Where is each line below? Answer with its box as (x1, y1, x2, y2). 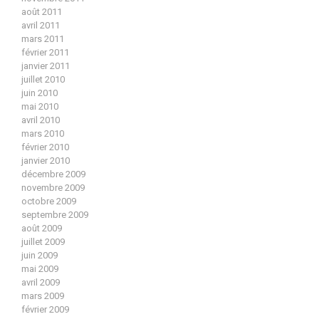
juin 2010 (21, 87, 58, 98)
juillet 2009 (21, 236, 65, 247)
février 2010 (21, 141, 69, 152)
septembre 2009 (21, 209, 88, 220)
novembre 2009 (21, 182, 85, 193)
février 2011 (21, 46, 69, 58)
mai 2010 (21, 100, 58, 112)
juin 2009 (21, 249, 58, 261)
